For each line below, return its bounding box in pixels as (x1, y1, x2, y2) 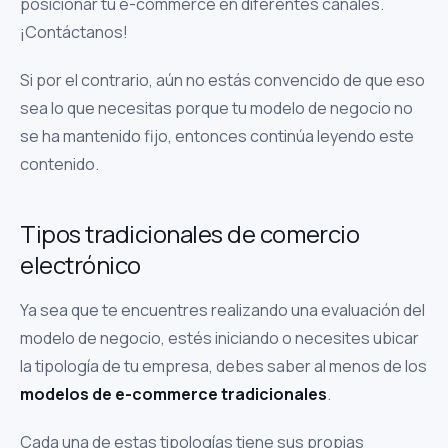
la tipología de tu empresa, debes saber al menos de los (20, 355, 427, 377)
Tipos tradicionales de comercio (20, 217, 360, 250)
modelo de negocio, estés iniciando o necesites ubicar (20, 327, 419, 349)
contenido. (20, 153, 99, 175)
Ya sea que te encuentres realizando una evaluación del (20, 299, 425, 321)
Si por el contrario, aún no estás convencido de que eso (20, 69, 425, 91)
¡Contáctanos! (20, 21, 128, 43)
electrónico (20, 248, 141, 281)
